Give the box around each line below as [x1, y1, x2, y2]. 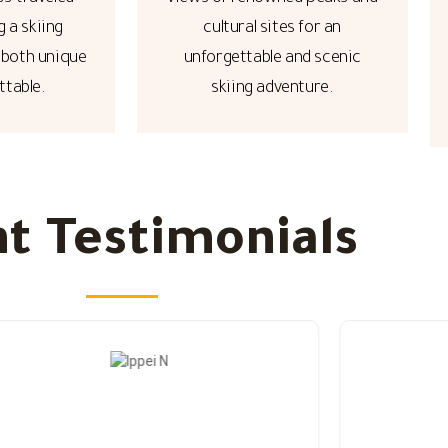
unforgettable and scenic [183, 50, 361, 69]
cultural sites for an [203, 20, 342, 39]
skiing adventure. [211, 80, 334, 99]
